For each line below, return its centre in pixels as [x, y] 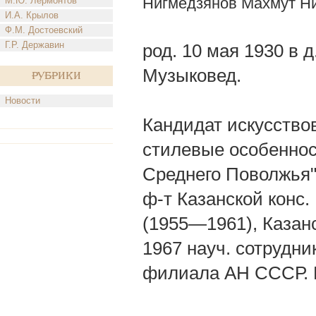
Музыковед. [192, 75]
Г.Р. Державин [35, 45]
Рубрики [56, 76]
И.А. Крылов [32, 15]
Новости [23, 101]
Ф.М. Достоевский [44, 30]
